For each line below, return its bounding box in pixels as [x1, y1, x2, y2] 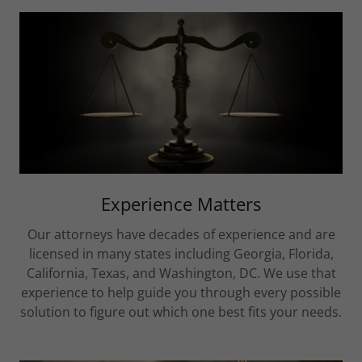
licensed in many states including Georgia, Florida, [28, 245, 334, 263]
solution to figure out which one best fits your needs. [20, 303, 342, 322]
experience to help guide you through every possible [21, 284, 341, 302]
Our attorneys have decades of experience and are [27, 225, 335, 244]
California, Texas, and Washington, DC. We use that [26, 264, 336, 283]
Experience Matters [101, 192, 261, 217]
